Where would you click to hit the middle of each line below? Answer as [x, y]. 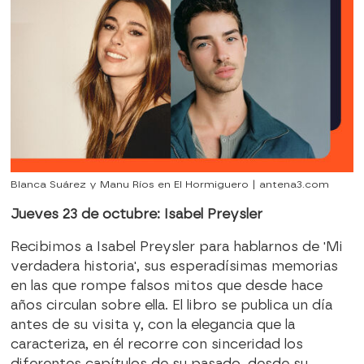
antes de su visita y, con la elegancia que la [152, 325]
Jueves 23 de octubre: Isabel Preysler [136, 214]
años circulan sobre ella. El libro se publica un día [171, 305]
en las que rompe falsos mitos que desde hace [166, 286]
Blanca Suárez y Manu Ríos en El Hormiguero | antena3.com [169, 185]
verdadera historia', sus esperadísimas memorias [174, 266]
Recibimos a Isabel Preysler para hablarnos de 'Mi [176, 247]
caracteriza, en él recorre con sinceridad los [156, 344]
